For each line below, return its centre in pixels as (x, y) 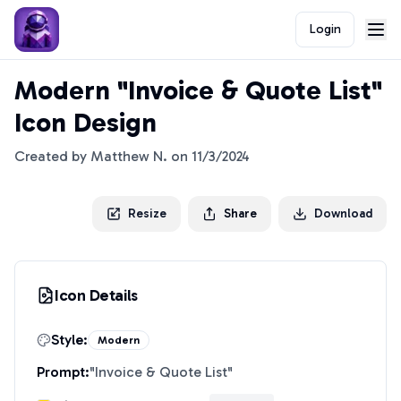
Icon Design (85, 123)
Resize (147, 213)
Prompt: (63, 372)
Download (343, 213)
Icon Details (96, 295)
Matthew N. (129, 156)
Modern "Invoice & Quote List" (198, 90)
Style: (69, 340)
